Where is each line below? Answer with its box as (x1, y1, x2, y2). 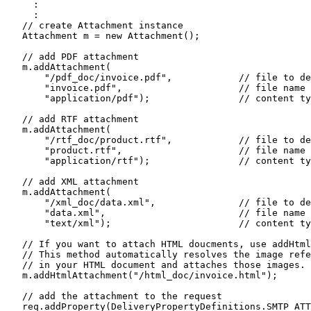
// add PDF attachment (6, 51, 144, 62)
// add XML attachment (6, 176, 139, 187)
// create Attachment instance (6, 19, 183, 31)
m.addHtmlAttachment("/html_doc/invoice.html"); (6, 269, 278, 280)
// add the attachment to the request (6, 290, 222, 301)
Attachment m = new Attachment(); (6, 30, 200, 41)
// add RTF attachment (6, 113, 144, 124)
